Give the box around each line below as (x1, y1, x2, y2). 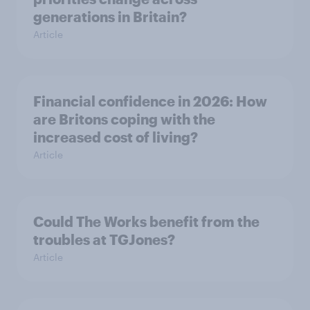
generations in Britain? (33, 8, 187, 25)
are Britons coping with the (33, 111, 215, 127)
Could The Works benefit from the (33, 213, 259, 230)
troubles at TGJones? (33, 231, 175, 248)
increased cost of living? (33, 129, 198, 145)
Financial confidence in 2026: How (33, 93, 267, 109)
